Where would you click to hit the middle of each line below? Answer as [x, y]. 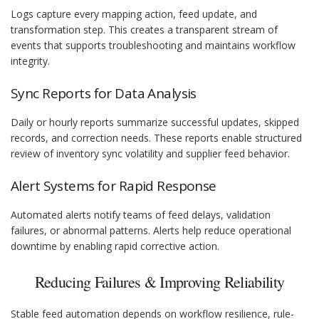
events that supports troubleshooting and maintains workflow [153, 46]
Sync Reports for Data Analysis [104, 94]
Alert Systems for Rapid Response [114, 186]
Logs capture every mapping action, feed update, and [134, 14]
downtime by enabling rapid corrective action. [115, 246]
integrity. [30, 61]
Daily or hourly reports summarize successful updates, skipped [155, 122]
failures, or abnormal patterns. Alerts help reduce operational [151, 231]
